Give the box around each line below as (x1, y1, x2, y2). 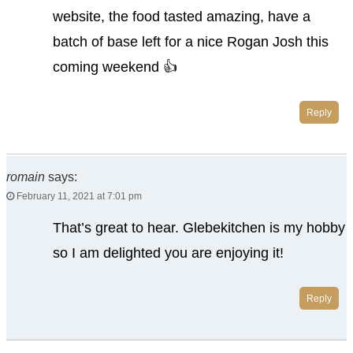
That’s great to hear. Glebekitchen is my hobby (52, 219, 345, 236)
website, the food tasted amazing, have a (52, 8, 310, 24)
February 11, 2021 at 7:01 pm (14, 190, 142, 202)
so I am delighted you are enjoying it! (52, 244, 284, 261)
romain (6, 169, 45, 184)
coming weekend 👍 (52, 58, 177, 75)
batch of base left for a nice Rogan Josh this (52, 33, 329, 50)
